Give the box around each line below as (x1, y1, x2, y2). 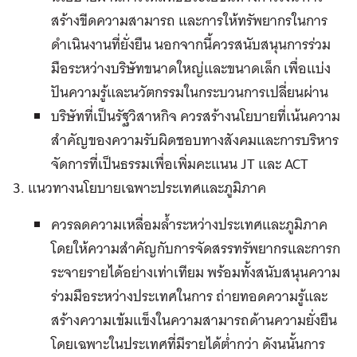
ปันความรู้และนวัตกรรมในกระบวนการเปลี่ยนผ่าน (51, 79, 328, 104)
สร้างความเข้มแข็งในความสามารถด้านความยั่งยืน (51, 307, 337, 332)
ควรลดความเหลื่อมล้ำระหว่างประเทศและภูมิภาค (51, 211, 328, 237)
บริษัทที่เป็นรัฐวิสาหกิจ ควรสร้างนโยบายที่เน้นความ (51, 103, 340, 128)
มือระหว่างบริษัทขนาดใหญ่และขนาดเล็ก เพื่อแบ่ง (51, 55, 331, 80)
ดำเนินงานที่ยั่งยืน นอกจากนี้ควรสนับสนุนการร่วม (51, 31, 331, 57)
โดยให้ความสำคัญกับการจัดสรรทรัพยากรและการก (51, 235, 340, 261)
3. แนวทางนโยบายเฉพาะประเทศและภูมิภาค (13, 175, 266, 200)
